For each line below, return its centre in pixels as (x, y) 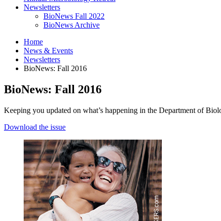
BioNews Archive (72, 25)
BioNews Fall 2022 (74, 16)
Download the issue (35, 127)
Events (61, 50)
